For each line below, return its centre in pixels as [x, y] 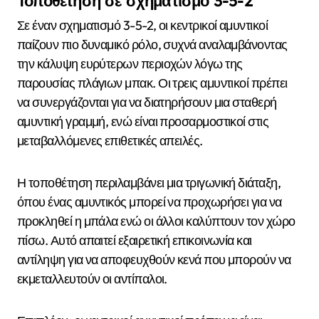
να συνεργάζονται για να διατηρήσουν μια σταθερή [147, 103]
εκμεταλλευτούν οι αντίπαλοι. [92, 279]
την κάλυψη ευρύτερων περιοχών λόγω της [130, 64]
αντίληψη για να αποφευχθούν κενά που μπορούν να [154, 260]
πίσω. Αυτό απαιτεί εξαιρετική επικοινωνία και [135, 241]
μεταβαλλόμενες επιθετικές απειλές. [110, 141]
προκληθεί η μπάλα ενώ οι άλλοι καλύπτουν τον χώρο [156, 221]
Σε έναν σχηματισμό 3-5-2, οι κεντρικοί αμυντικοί [143, 26]
